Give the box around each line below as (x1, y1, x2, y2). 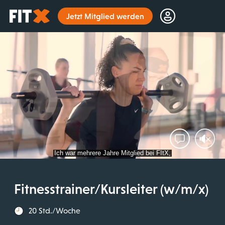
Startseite (9, 10, 37, 18)
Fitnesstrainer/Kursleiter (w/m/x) (14, 180, 208, 197)
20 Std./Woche (29, 206, 80, 215)
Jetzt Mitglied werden (66, 12, 144, 21)
